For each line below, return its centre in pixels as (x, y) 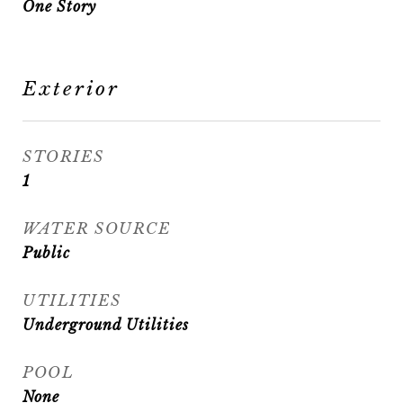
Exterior (71, 89)
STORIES (63, 157)
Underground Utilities (106, 325)
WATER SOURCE (97, 229)
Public (46, 253)
